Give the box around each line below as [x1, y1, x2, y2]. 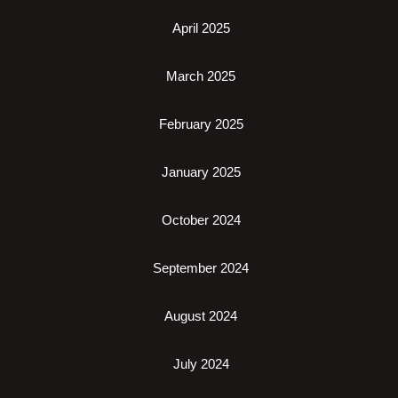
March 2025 [166, 68, 235, 84]
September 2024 [153, 260, 249, 275]
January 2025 [161, 164, 241, 179]
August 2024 [164, 308, 237, 323]
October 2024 [161, 212, 241, 227]
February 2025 [158, 116, 243, 131]
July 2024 [172, 356, 229, 371]
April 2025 [171, 20, 230, 36]
